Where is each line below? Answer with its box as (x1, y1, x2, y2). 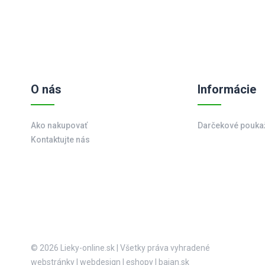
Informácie (198, 82, 257, 96)
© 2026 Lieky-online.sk (31, 243, 117, 253)
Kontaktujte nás (31, 135, 90, 144)
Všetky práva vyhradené (118, 243, 210, 253)
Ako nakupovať (31, 121, 88, 130)
